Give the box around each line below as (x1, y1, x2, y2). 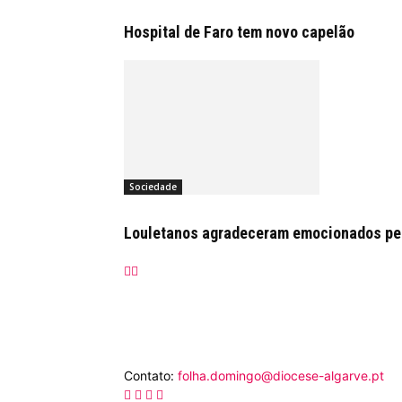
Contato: (124, 368, 178, 383)
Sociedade (129, 180, 177, 193)
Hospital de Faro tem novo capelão (124, 22, 354, 41)
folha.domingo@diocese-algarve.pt (178, 368, 384, 383)
